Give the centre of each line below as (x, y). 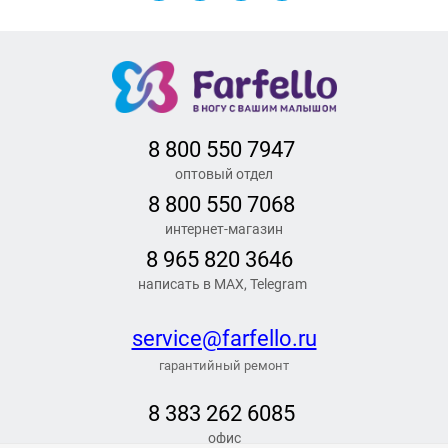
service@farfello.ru (224, 339)
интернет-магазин (224, 229)
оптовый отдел (224, 174)
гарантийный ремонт (224, 366)
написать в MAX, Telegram (224, 284)
